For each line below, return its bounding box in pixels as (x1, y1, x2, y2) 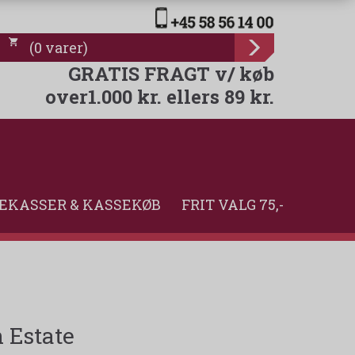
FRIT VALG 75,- (181, 195, 284, 215)
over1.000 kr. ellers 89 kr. (45, 84, 274, 109)
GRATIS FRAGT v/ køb (68, 61, 274, 86)
